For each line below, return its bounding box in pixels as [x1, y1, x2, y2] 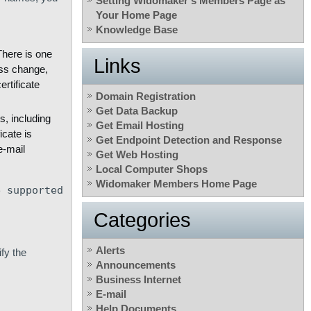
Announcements [96, 259, 176, 271]
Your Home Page [96, 9, 177, 22]
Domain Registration [96, 90, 196, 103]
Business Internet [96, 274, 181, 286]
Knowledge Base [96, 24, 178, 36]
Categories [94, 209, 191, 232]
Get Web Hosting [96, 149, 178, 161]
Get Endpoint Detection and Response [96, 134, 282, 146]
